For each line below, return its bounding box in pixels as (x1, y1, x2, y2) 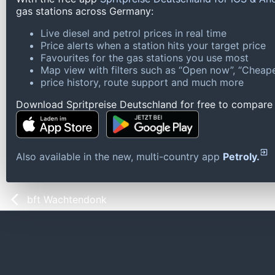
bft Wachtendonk (27, 193, 107, 206)
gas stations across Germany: (16, 5, 153, 18)
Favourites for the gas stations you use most (41, 52, 249, 64)
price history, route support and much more (41, 76, 244, 89)
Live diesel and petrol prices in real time (41, 27, 227, 40)
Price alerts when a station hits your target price (41, 39, 266, 52)
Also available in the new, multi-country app (16, 150, 223, 163)
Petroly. (223, 150, 260, 163)
